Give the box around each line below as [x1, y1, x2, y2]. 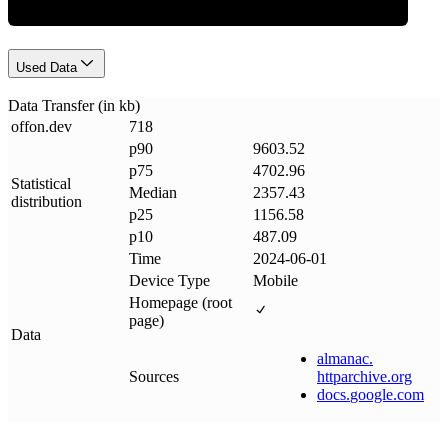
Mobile [253, 271, 298, 289]
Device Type [129, 271, 210, 289]
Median [129, 183, 177, 201]
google [350, 385, 393, 403]
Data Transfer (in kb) [8, 96, 140, 114]
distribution [11, 192, 82, 210]
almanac [317, 349, 369, 367]
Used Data [16, 60, 77, 76]
